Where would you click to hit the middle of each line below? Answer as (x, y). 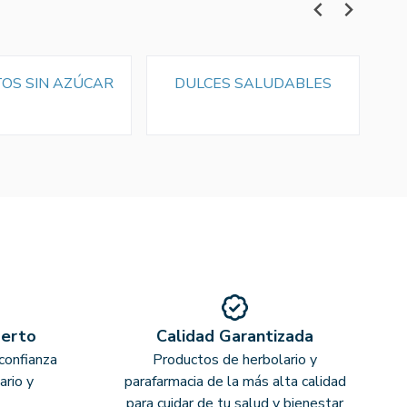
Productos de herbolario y (235, 359)
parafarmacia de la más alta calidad (235, 381)
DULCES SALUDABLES (253, 83)
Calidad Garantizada (235, 336)
